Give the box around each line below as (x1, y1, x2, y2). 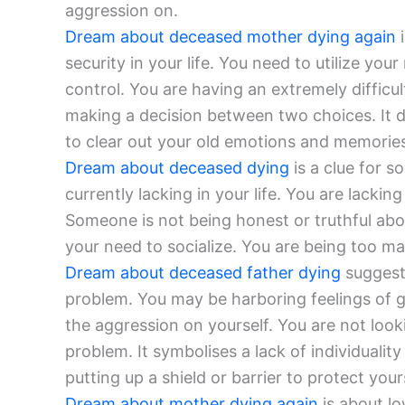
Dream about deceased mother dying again (65, 27, 396, 47)
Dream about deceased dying (65, 158, 289, 178)
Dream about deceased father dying (65, 263, 341, 283)
